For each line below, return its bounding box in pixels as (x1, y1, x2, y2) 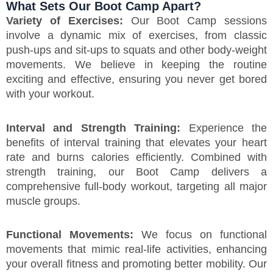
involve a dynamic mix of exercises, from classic (6, 29, 267, 41)
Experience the (180, 121, 268, 134)
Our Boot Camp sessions (122, 15, 268, 27)
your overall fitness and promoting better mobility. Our (6, 258, 267, 270)
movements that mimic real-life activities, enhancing (6, 243, 267, 255)
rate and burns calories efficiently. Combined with (6, 151, 267, 163)
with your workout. (6, 88, 94, 100)
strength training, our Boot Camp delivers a (6, 165, 267, 178)
